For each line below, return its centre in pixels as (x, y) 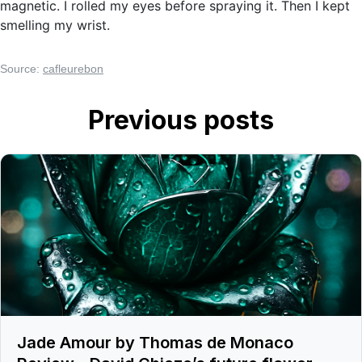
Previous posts (181, 120)
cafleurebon (73, 69)
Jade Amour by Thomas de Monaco (155, 343)
